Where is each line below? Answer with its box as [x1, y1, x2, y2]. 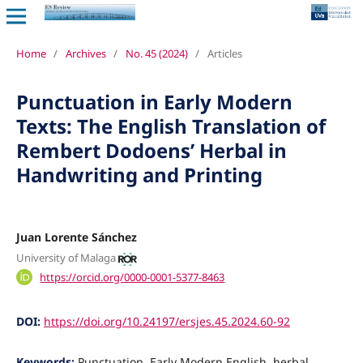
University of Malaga [15, 250, 116, 266]
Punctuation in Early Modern [15, 88, 293, 115]
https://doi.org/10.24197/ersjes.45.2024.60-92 [43, 313, 290, 329]
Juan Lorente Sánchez [15, 228, 137, 245]
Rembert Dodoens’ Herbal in [15, 136, 287, 164]
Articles [207, 45, 242, 61]
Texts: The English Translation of [15, 112, 326, 139]
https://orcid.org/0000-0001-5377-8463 [40, 269, 225, 284]
